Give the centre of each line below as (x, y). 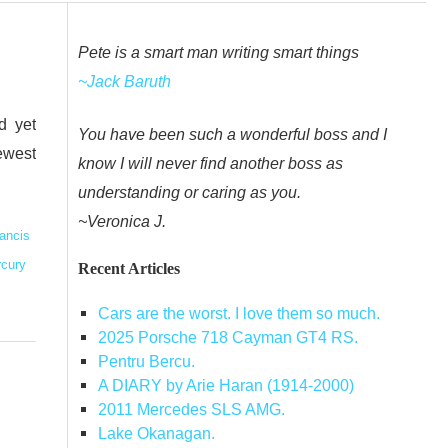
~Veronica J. (122, 221)
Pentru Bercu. (146, 361)
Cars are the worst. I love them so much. (238, 313)
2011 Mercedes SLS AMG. (191, 409)
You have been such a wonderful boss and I (232, 134)
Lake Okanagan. (156, 433)
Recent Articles (129, 268)
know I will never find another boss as (210, 163)
